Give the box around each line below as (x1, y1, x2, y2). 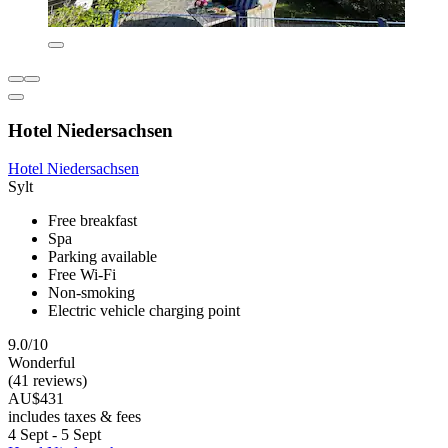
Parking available (48, 248, 157, 266)
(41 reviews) (8, 372, 87, 390)
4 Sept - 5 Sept (8, 426, 101, 444)
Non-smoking (48, 284, 135, 302)
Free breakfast (48, 212, 137, 230)
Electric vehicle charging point (48, 302, 240, 320)
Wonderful (8, 354, 75, 372)
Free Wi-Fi (48, 266, 116, 284)
